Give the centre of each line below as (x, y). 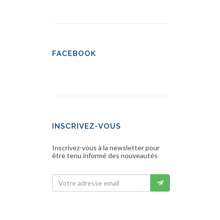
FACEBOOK (74, 54)
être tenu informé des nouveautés (105, 156)
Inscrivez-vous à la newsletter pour (106, 148)
